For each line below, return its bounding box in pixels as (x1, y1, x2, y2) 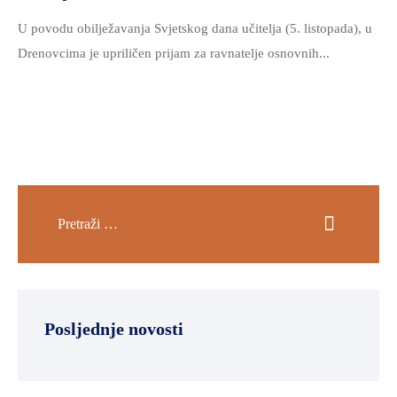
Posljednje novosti (44, 319, 183, 339)
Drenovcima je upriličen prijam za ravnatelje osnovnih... (18, 46, 330, 60)
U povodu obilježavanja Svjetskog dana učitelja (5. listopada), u (18, 21, 372, 35)
